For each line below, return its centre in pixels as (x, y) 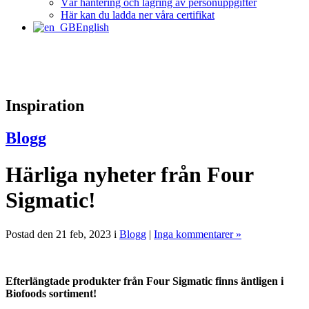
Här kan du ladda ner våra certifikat (138, 15)
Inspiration (45, 105)
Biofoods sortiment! (51, 293)
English (92, 27)
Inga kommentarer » (198, 234)
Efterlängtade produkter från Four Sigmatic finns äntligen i (144, 281)
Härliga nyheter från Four (129, 175)
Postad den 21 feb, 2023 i (62, 234)
